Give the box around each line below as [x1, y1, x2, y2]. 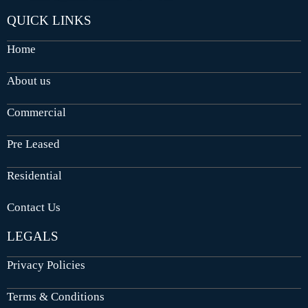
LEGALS [7, 229, 58, 244]
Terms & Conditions [7, 290, 104, 304]
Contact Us [7, 201, 60, 214]
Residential [7, 169, 62, 183]
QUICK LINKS [7, 13, 91, 28]
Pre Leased [7, 137, 60, 151]
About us [7, 74, 51, 88]
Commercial [7, 106, 66, 120]
